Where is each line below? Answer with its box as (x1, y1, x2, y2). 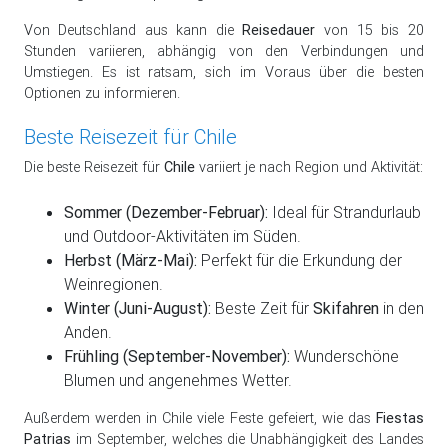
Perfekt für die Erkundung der (197, 250, 402, 271)
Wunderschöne (290, 346, 399, 367)
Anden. (64, 322, 112, 343)
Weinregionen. (64, 274, 163, 295)
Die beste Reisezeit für (24, 158, 164, 177)
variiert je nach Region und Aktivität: (195, 158, 423, 177)
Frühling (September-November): (64, 346, 290, 367)
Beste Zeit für (211, 298, 313, 319)
